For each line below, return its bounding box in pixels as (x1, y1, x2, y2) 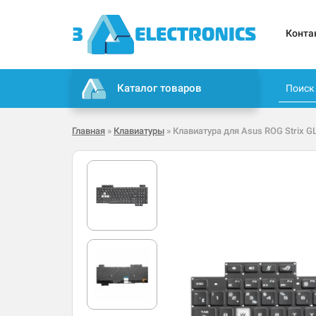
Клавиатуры (114, 126, 164, 137)
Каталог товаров (117, 82, 202, 95)
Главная (72, 126, 105, 137)
